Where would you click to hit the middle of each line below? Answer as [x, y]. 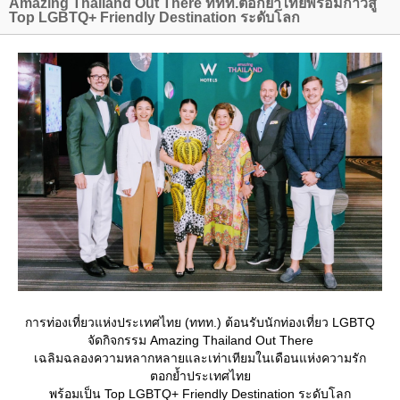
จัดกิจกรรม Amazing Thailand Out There [200, 341]
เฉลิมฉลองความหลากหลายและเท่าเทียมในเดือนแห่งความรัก [200, 358]
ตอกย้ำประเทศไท [200, 376]
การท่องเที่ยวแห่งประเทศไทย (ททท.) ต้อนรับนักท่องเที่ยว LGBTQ [200, 323]
